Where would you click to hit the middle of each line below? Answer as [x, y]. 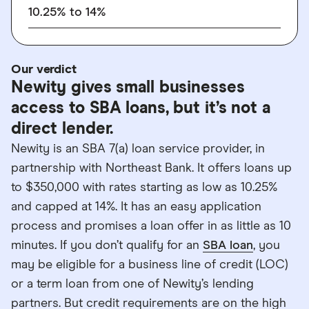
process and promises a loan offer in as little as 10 [151, 226]
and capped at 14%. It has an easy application [136, 207]
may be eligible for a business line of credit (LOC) [150, 265]
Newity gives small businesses [128, 88]
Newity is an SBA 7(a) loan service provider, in [138, 149]
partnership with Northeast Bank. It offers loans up [151, 168]
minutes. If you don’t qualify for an [107, 246]
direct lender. [62, 129]
